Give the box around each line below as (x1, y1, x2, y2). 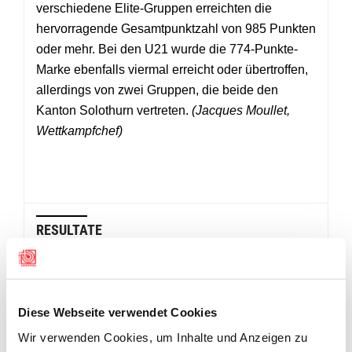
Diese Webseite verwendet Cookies (18, 305, 217, 319)
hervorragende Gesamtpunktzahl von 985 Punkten (36, 22, 316, 35)
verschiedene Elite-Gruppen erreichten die (36, 2, 272, 15)
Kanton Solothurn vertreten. (36, 104, 192, 117)
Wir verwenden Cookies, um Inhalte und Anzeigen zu (18, 330, 308, 344)
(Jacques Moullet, (192, 104, 290, 117)
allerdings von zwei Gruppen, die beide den (36, 83, 278, 97)
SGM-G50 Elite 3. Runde (64, 273, 212, 290)
